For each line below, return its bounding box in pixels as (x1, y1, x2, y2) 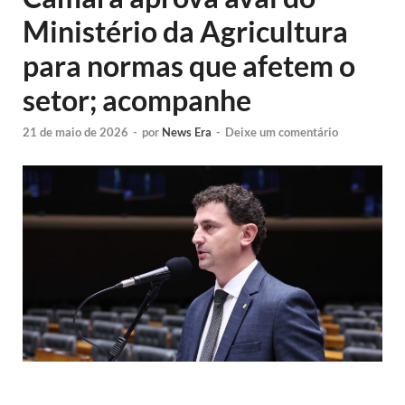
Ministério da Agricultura (23, 14, 348, 49)
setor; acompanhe (23, 82, 251, 118)
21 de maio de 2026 (23, 125, 128, 140)
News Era (162, 125, 212, 140)
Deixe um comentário (225, 125, 338, 140)
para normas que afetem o (23, 48, 355, 83)
